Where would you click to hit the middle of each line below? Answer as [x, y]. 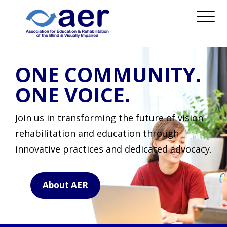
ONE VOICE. [73, 95]
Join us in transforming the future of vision [109, 118]
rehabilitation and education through [97, 134]
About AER [65, 185]
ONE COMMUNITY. [108, 74]
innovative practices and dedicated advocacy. [113, 149]
